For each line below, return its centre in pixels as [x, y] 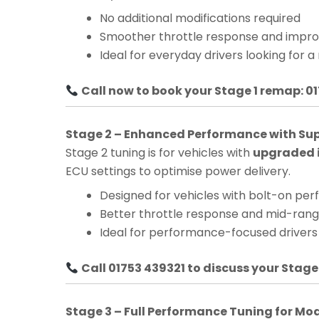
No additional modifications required [200, 19]
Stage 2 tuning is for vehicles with [159, 153]
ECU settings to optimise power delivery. [178, 172]
